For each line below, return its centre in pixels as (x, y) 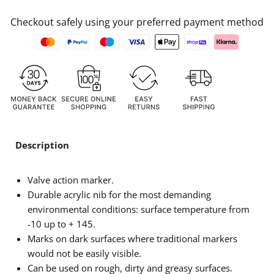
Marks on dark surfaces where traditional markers (132, 239)
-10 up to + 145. (61, 224)
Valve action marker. (71, 180)
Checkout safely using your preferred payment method (137, 22)
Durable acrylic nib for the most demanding (119, 195)
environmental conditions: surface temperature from (139, 209)
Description (42, 145)
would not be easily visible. (84, 254)
